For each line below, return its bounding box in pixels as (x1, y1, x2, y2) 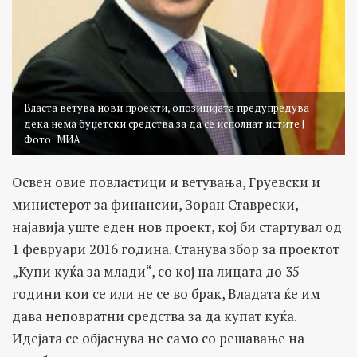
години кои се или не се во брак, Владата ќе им (12, 284, 320, 304)
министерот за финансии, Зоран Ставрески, (12, 195, 298, 214)
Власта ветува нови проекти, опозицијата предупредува (24, 100, 309, 116)
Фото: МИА (24, 132, 80, 147)
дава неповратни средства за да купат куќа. (12, 307, 296, 326)
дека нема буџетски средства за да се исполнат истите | (24, 116, 304, 131)
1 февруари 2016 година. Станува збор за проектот (12, 240, 339, 259)
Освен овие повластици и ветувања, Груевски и (12, 173, 320, 192)
